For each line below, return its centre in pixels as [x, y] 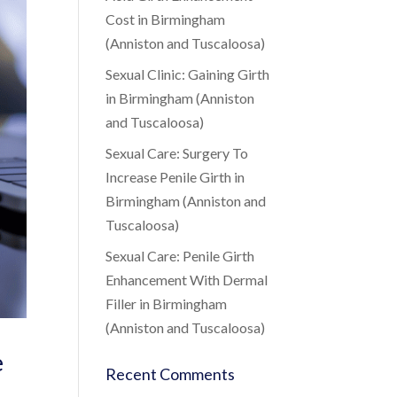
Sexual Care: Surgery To [177, 153]
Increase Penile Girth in [175, 177]
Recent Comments [171, 374]
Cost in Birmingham [166, 19]
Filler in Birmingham [167, 304]
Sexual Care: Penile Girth [180, 256]
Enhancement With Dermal [187, 280]
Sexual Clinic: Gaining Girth [188, 74]
